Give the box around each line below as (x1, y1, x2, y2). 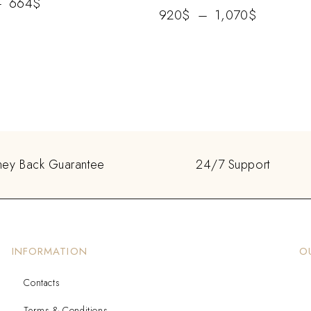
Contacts (24, 275, 60, 289)
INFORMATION (11, 243, 87, 259)
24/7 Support (196, 155, 270, 174)
